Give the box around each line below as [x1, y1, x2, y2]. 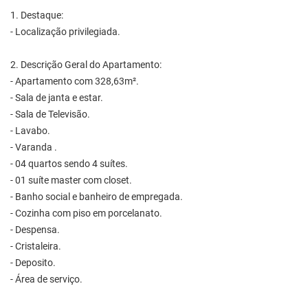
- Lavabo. [10, 124, 50, 137]
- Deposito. [10, 256, 56, 269]
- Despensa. [10, 223, 60, 236]
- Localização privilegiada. [10, 25, 120, 38]
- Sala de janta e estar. [10, 91, 103, 104]
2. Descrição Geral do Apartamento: [10, 58, 162, 71]
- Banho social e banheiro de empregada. [10, 190, 183, 203]
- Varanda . [10, 141, 57, 153]
